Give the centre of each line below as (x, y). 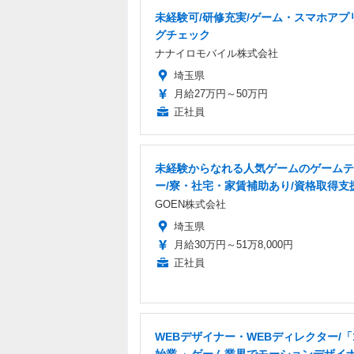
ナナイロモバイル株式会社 (217, 54)
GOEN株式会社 (190, 205)
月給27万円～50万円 (221, 94)
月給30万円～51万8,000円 (233, 245)
